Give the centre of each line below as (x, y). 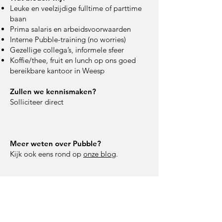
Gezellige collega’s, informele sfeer (67, 50)
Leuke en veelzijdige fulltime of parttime (76, 8)
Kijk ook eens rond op (47, 154)
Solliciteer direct (37, 102)
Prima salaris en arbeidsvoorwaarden (70, 29)
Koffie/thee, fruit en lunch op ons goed (73, 60)
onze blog (100, 154)
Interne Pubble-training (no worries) (68, 39)
